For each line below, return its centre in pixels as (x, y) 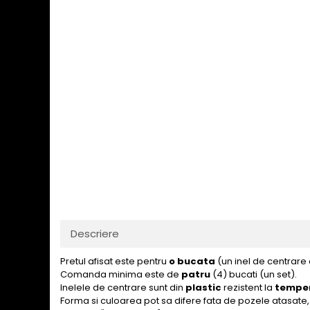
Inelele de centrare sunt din (123, 288)
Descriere (95, 234)
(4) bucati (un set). (254, 274)
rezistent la (248, 288)
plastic (204, 288)
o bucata (192, 261)
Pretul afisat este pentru (115, 261)
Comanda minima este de (121, 274)
